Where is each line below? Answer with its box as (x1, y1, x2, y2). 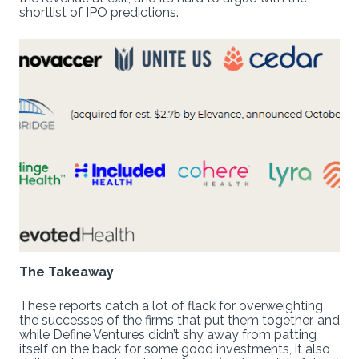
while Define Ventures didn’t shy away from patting (19, 326, 317, 342)
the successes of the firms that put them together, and (19, 312, 340, 328)
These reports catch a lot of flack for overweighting (19, 297, 323, 313)
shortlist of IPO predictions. (19, 4, 179, 20)
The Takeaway (19, 264, 114, 280)
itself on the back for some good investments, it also (19, 341, 330, 357)
